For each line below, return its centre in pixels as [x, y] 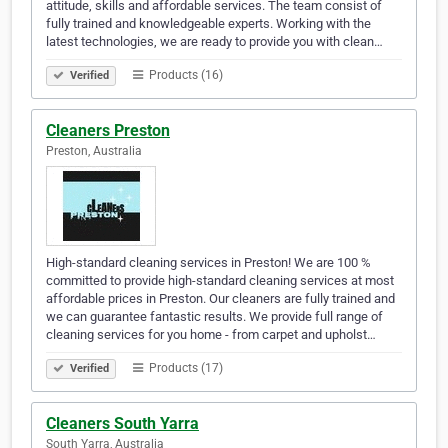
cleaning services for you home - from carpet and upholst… [211, 335]
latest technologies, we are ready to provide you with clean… [214, 42]
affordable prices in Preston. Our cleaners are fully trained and [220, 299]
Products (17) [184, 368]
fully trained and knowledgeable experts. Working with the [208, 24]
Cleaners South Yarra [122, 424]
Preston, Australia [94, 151]
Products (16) [184, 75]
